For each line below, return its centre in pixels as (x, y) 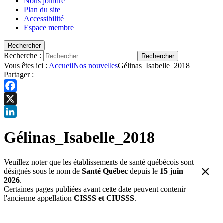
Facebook (19, 98)
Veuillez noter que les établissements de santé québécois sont (99, 162)
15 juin (171, 171)
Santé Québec (105, 171)
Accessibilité (44, 19)
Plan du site (42, 10)
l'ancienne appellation (39, 198)
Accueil (61, 65)
